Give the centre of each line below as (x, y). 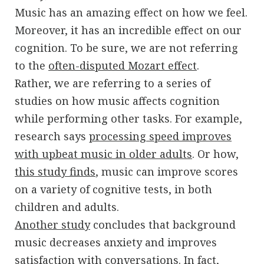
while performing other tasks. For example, (128, 118)
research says (52, 136)
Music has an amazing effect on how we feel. (131, 12)
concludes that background (163, 224)
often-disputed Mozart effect (123, 65)
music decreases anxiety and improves (116, 242)
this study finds (55, 171)
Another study (52, 224)
